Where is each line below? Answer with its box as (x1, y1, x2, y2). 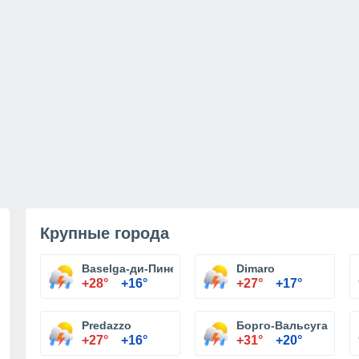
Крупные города (40, 224, 169, 242)
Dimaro (236, 262, 275, 275)
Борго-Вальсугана (236, 319, 341, 332)
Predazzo (82, 319, 131, 332)
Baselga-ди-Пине (82, 262, 176, 275)
